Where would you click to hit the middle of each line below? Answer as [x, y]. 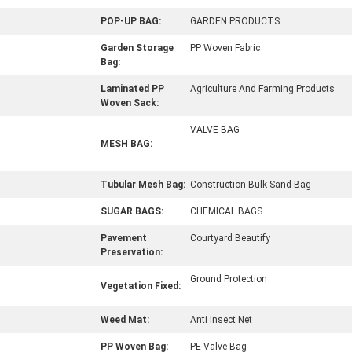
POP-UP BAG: [131, 21]
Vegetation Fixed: [141, 286]
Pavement [124, 238]
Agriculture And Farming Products [262, 89]
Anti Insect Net [221, 320]
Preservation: [132, 252]
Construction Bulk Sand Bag [251, 185]
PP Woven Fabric [225, 48]
